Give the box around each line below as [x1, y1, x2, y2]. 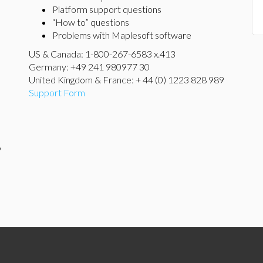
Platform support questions [52, 4, 161, 15]
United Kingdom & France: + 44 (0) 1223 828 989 [29, 74, 224, 85]
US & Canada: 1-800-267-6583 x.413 [29, 48, 176, 59]
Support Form [29, 87, 85, 98]
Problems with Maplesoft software [52, 29, 191, 41]
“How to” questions [52, 16, 129, 28]
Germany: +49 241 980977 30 [29, 61, 150, 72]
